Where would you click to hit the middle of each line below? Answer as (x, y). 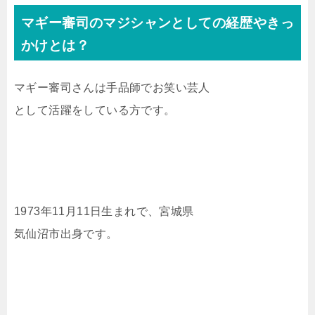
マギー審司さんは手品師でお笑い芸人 (112, 88)
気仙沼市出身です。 (66, 234)
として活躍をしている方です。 (95, 110)
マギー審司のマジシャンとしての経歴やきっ (157, 23)
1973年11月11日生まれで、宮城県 (104, 212)
